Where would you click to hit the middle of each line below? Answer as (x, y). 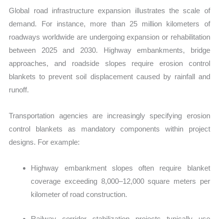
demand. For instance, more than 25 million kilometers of (109, 23)
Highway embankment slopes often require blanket (120, 168)
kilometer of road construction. (79, 195)
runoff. (19, 89)
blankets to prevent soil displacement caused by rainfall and (109, 76)
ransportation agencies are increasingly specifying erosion (111, 115)
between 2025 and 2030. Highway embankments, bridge (109, 50)
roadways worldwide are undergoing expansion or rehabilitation (109, 37)
